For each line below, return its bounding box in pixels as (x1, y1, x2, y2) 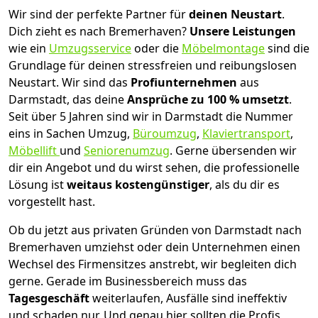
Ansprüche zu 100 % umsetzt (127, 92, 289, 108)
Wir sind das (62, 75, 131, 91)
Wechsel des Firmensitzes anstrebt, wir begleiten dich (9, 256, 297, 273)
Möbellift (9, 143, 60, 159)
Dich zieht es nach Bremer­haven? (9, 23, 190, 40)
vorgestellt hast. (9, 194, 95, 210)
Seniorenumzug (84, 143, 170, 159)
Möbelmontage (182, 40, 265, 57)
